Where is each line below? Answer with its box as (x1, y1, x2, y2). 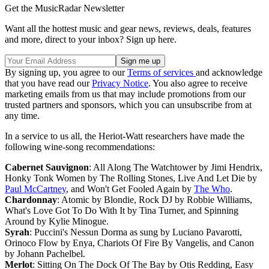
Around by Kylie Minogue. (5, 216, 109, 227)
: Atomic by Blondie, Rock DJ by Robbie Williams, (57, 195, 252, 205)
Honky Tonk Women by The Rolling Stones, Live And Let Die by (5, 173, 257, 184)
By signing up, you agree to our (5, 67, 127, 78)
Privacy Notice (92, 78, 148, 89)
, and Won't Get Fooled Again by (66, 184, 194, 195)
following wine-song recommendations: (5, 142, 155, 153)
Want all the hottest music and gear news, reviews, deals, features (5, 23, 251, 34)
